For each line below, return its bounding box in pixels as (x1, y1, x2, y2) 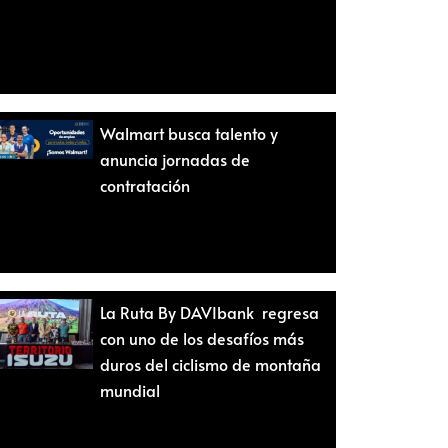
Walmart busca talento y (99, 122, 278, 145)
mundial (99, 378, 160, 401)
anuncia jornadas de (99, 148, 250, 171)
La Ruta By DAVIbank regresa (99, 300, 319, 323)
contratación (99, 174, 190, 197)
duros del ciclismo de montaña (99, 352, 321, 375)
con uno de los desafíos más (99, 326, 304, 349)
